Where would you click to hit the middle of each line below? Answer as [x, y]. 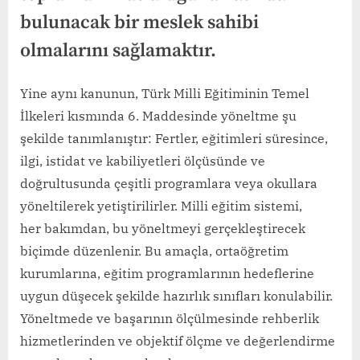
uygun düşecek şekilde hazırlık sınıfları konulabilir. [176, 296]
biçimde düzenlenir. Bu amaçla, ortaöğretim [154, 251]
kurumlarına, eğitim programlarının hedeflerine [167, 274]
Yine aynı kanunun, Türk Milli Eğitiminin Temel [165, 94]
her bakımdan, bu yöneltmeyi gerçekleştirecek [163, 229]
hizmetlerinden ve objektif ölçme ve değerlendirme [178, 341]
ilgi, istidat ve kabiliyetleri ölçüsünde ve [143, 161]
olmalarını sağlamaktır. [118, 51]
